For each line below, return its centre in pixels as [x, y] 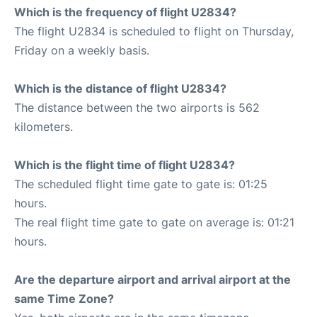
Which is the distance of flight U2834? [120, 88]
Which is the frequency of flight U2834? [125, 12]
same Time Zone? [64, 299]
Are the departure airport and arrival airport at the [152, 279]
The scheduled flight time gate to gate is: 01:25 [141, 184]
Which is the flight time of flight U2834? [125, 165]
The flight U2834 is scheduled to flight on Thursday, [154, 31]
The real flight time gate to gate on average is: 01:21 [154, 222]
